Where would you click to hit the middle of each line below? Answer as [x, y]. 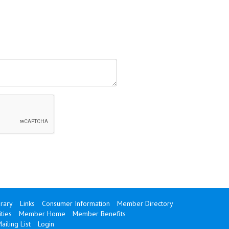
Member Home [42, 214]
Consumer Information [76, 203]
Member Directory [145, 203]
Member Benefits [99, 214]
